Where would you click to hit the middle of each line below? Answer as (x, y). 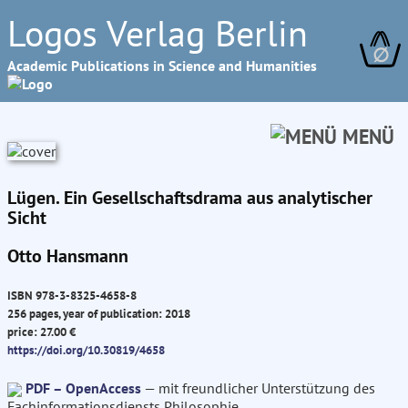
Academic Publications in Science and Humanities (162, 66)
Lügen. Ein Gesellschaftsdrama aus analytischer (190, 198)
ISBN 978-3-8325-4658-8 (72, 296)
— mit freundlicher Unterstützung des (258, 388)
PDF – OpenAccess (83, 388)
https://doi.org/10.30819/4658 (86, 350)
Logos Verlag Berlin (158, 33)
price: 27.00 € (41, 332)
